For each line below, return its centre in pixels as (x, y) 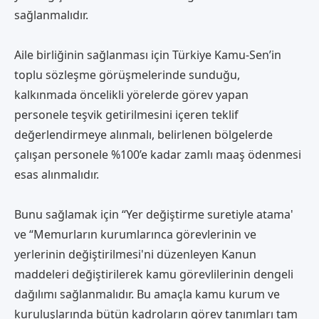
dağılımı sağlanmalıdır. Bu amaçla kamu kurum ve (147, 294)
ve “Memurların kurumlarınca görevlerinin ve (135, 234)
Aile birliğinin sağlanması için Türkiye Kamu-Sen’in (148, 54)
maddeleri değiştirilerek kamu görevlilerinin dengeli (154, 274)
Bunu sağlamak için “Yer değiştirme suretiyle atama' (154, 214)
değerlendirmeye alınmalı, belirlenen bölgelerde (143, 134)
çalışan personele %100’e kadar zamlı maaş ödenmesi (158, 154)
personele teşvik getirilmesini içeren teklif (126, 114)
